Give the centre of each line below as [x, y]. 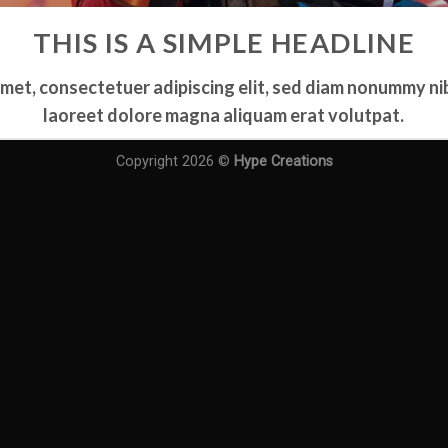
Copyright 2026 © [174, 161]
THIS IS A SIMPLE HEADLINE [223, 42]
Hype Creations [283, 161]
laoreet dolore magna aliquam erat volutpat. [224, 114]
